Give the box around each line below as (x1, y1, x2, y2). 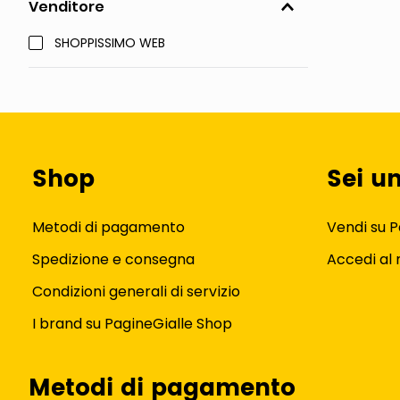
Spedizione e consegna (32, 249, 195, 270)
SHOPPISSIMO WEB (54, 34, 166, 52)
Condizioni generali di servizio (32, 281, 240, 302)
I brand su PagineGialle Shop (32, 313, 232, 334)
